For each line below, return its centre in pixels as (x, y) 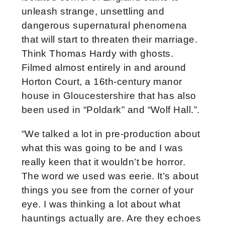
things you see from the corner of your (107, 190)
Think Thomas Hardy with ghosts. (97, 54)
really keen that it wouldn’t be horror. (103, 162)
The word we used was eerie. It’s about (110, 176)
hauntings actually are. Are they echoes (111, 218)
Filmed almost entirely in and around (104, 68)
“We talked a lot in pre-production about (111, 134)
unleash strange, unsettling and (93, 12)
